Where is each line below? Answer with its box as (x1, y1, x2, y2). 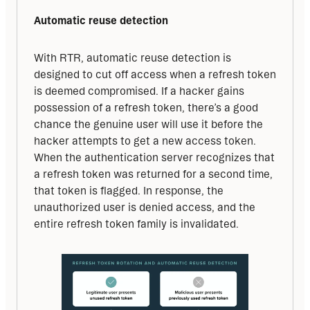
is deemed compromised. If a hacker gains (34, 85, 244, 98)
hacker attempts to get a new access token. (34, 135, 256, 147)
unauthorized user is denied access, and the (34, 201, 255, 214)
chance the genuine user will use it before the (34, 118, 263, 131)
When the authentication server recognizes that (34, 152, 275, 164)
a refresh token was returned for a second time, (34, 168, 273, 181)
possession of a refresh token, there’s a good (34, 102, 258, 114)
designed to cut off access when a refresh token (34, 69, 276, 81)
